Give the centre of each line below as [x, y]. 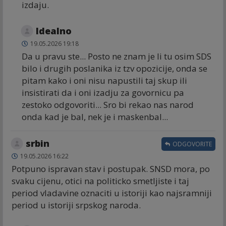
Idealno [54, 31]
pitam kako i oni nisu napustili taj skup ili [104, 80]
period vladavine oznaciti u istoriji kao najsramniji [112, 193]
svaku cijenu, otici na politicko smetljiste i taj [100, 181]
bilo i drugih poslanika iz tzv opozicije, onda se [115, 68]
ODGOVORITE [191, 144]
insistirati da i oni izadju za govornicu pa [103, 92]
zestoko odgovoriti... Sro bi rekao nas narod [108, 104]
